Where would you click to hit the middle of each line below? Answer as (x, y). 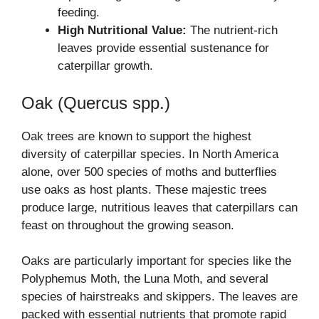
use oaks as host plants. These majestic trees (144, 189)
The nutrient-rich (232, 31)
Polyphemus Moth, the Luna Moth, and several (145, 279)
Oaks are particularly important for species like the (156, 261)
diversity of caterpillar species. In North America (150, 154)
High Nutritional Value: (122, 31)
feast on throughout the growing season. (128, 225)
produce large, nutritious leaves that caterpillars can (159, 207)
